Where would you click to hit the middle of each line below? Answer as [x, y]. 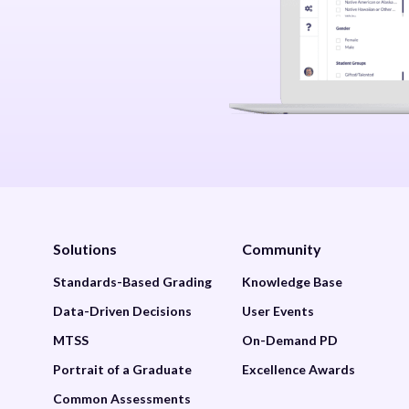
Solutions [84, 248]
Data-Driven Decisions [122, 310]
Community [281, 248]
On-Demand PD [289, 340]
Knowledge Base [292, 281]
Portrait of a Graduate [122, 369]
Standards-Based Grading [132, 281]
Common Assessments [121, 398]
